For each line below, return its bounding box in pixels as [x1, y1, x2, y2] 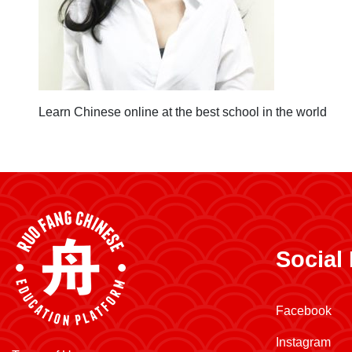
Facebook [276, 304, 332, 317]
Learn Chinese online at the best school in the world [38, 105, 327, 119]
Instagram [276, 335, 331, 349]
